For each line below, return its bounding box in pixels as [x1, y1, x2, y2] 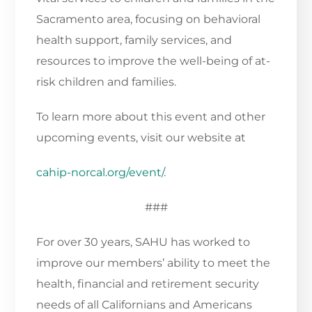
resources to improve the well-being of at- [36, 54, 271, 68]
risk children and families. [36, 75, 177, 89]
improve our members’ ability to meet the [36, 256, 271, 270]
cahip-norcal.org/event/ [36, 166, 164, 180]
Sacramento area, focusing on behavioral [36, 13, 261, 26]
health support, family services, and [36, 33, 233, 47]
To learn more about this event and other [36, 110, 266, 124]
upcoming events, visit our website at [36, 131, 247, 145]
